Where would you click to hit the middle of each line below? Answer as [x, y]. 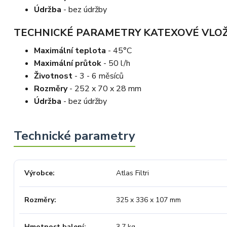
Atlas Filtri [132, 173]
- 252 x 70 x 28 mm [104, 88]
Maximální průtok [68, 63]
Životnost [53, 76]
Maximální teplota [70, 50]
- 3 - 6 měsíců [98, 76]
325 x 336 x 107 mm [148, 200]
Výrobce [39, 173]
